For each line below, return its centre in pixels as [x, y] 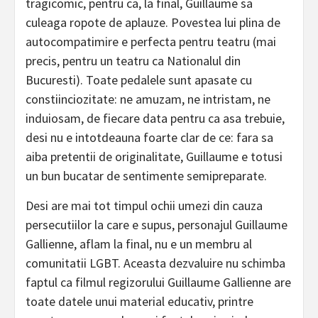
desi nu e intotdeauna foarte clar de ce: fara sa [149, 138]
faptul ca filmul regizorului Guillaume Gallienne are [158, 283]
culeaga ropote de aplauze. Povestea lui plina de [153, 23]
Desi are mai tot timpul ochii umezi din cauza [144, 206]
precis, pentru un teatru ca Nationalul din [133, 61]
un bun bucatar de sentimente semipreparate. [146, 176]
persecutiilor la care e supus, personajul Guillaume [157, 225]
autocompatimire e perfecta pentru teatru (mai [151, 42]
